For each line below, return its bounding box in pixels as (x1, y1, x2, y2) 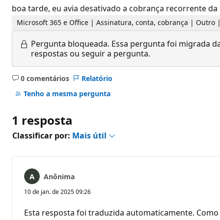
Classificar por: (12, 130, 72, 141)
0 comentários (20, 73, 69, 83)
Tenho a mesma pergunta (23, 89, 110, 99)
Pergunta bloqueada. (31, 38, 110, 49)
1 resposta (12, 111, 73, 128)
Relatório (81, 73, 112, 83)
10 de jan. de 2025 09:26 (24, 187, 91, 196)
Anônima (44, 171, 75, 181)
